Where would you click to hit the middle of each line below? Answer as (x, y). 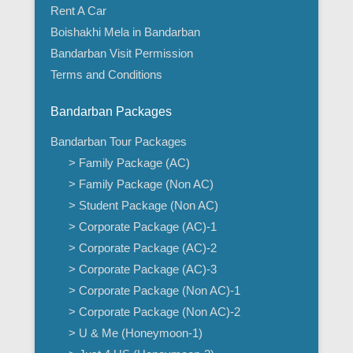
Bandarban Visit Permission (122, 53)
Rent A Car (78, 10)
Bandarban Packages (111, 111)
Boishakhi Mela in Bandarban (125, 32)
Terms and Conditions (106, 74)
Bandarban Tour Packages (119, 141)
